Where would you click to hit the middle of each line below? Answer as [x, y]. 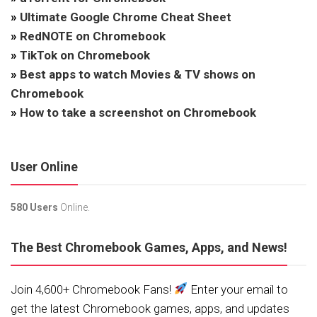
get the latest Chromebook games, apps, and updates [150, 308]
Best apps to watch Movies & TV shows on [138, 74]
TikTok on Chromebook [85, 55]
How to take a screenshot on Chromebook [138, 112]
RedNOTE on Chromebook [93, 36]
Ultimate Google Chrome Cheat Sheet [126, 17]
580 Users [34, 207]
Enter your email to [238, 289]
